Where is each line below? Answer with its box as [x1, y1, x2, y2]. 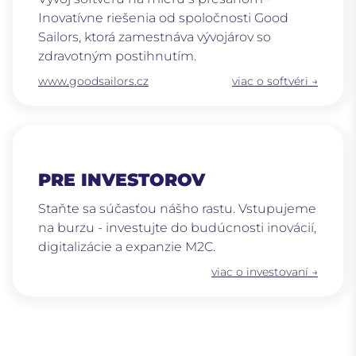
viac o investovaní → [211, 265, 318, 280]
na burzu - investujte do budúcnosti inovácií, [38, 220, 316, 236]
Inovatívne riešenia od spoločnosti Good [38, 10, 288, 26]
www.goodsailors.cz [38, 74, 149, 89]
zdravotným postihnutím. [38, 48, 196, 64]
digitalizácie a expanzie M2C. [38, 239, 215, 255]
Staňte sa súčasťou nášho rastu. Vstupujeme [38, 201, 316, 217]
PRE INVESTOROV [38, 168, 205, 192]
